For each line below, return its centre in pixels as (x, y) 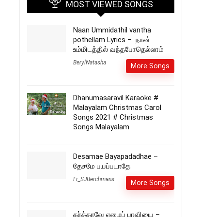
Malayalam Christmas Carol (117, 108)
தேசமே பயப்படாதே (102, 166)
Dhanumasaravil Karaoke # (116, 98)
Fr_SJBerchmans (94, 179)
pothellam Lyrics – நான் (112, 40)
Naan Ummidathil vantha (112, 30)
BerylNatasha (90, 62)
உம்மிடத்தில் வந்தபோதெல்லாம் (118, 49)
